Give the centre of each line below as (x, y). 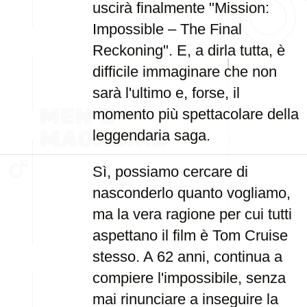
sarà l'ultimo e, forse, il (166, 93)
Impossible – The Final (167, 29)
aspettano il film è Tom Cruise (190, 235)
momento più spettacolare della (196, 114)
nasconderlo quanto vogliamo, (192, 193)
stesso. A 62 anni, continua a (187, 257)
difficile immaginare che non (185, 72)
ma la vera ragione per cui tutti (192, 214)
